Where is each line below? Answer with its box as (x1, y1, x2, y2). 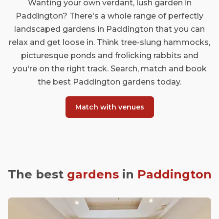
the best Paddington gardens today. (38, 77, 181, 87)
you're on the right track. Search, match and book (12, 64, 207, 73)
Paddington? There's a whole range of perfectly (16, 11, 203, 21)
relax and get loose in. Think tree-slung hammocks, (9, 38, 210, 47)
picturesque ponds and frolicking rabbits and (21, 51, 198, 60)
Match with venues (75, 103, 144, 111)
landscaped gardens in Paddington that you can (14, 24, 205, 34)
